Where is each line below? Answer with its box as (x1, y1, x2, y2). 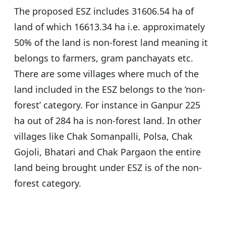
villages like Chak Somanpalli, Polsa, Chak (14, 130, 193, 143)
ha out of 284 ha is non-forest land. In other (14, 115, 201, 127)
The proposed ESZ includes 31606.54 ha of (14, 5, 194, 18)
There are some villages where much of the (14, 68, 199, 80)
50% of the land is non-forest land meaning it (14, 36, 208, 49)
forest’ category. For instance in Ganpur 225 (14, 99, 200, 111)
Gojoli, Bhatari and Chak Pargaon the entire (14, 146, 201, 158)
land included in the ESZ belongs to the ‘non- (14, 83, 205, 96)
